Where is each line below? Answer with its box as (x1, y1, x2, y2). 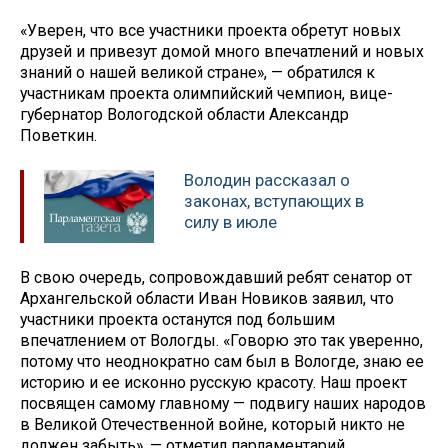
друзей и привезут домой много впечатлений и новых (20, 42, 424, 62)
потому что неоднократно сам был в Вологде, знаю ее (20, 351, 424, 371)
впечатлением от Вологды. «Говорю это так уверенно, (20, 330, 423, 350)
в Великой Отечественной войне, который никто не (20, 414, 405, 434)
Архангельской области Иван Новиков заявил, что (20, 288, 394, 308)
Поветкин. (20, 126, 97, 146)
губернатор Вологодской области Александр (20, 105, 349, 125)
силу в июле (184, 211, 277, 232)
